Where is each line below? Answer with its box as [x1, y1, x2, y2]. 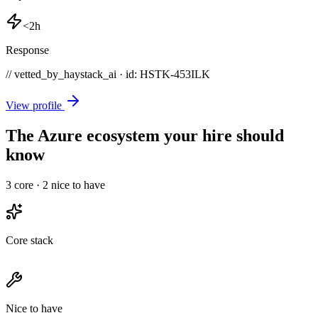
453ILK [174, 68, 210, 81]
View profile [6, 99, 65, 112]
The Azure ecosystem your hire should [6, 126, 284, 146]
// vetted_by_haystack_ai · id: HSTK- [6, 68, 174, 81]
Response [6, 44, 49, 57]
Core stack [6, 234, 53, 247]
